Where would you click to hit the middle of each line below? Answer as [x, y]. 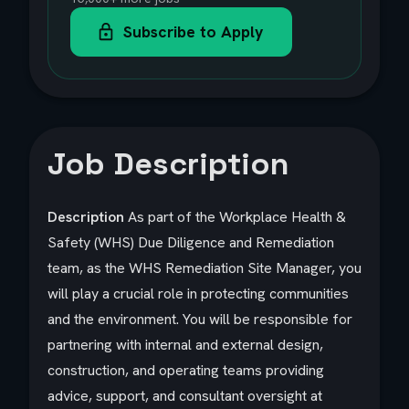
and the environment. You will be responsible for [200, 319]
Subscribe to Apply [193, 31]
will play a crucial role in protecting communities [198, 294]
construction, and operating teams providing [186, 370]
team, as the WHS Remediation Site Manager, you [204, 268]
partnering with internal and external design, [185, 345]
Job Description [168, 164]
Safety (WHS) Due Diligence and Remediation [191, 242]
